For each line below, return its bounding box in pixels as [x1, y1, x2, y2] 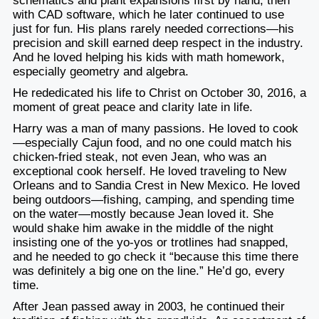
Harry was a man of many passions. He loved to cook [12, 121, 298, 135]
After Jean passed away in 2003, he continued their [12, 299, 285, 313]
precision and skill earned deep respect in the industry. [12, 36, 303, 50]
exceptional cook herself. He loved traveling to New [12, 164, 286, 178]
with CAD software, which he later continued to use [12, 7, 284, 21]
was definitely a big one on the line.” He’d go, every [12, 263, 285, 278]
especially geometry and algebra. [12, 64, 189, 78]
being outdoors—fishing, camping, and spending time [12, 192, 294, 206]
